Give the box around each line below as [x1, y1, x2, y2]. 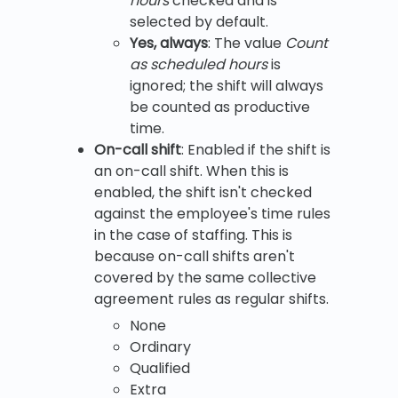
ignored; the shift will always [130, 75, 323, 96]
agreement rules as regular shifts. [94, 288, 329, 309]
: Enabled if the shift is [181, 139, 330, 160]
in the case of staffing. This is [94, 224, 292, 245]
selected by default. [130, 11, 268, 32]
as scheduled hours [130, 53, 267, 75]
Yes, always [130, 32, 208, 53]
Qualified [130, 357, 194, 378]
